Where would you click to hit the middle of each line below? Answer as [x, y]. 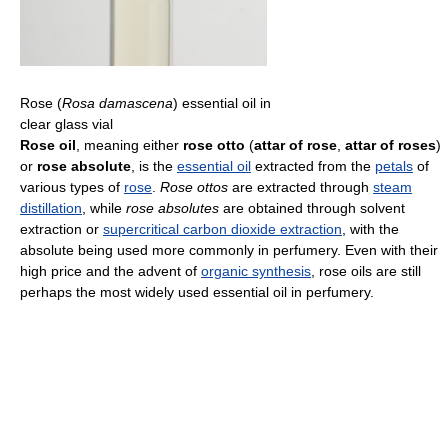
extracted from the [313, 166]
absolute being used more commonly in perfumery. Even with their [229, 250]
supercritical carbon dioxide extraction [222, 229]
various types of [72, 187]
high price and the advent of [110, 271]
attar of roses [390, 145]
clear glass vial [66, 124]
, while [104, 208]
